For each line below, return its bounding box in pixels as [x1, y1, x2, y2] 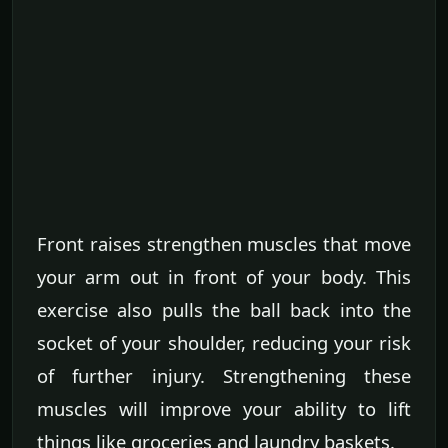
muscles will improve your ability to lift [37, 395, 411, 421]
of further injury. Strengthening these [37, 362, 411, 388]
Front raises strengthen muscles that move [37, 230, 411, 256]
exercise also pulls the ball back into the [37, 296, 411, 322]
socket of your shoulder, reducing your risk [37, 329, 411, 355]
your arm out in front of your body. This [37, 263, 411, 289]
